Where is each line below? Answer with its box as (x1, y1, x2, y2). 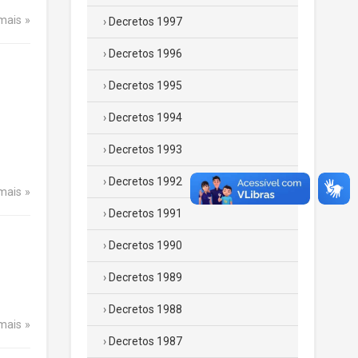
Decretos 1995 (109, 79, 182, 92)
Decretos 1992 (109, 175, 182, 188)
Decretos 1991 (109, 207, 182, 220)
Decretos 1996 (109, 47, 182, 60)
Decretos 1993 (109, 143, 182, 156)
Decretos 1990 (109, 239, 182, 252)
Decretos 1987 (109, 335, 182, 348)
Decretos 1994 (109, 111, 182, 124)
